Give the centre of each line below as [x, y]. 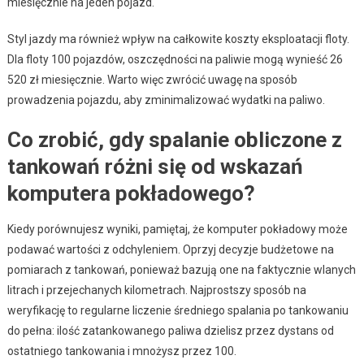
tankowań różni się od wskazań [155, 166]
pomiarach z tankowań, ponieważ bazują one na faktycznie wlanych [181, 269]
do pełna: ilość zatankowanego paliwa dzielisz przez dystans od [170, 330]
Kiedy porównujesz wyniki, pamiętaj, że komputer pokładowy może [177, 229]
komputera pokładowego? [131, 193]
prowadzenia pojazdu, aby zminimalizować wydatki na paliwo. [166, 100]
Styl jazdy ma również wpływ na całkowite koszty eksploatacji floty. [178, 39]
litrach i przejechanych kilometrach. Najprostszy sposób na [156, 290]
